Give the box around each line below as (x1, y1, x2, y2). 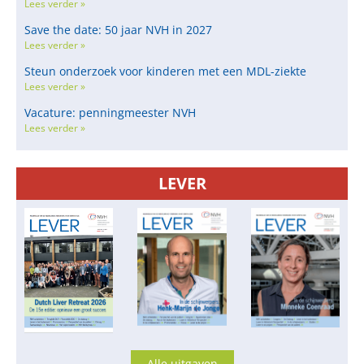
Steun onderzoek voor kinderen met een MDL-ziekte (24, 63, 306, 79)
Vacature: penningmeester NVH (24, 104, 196, 120)
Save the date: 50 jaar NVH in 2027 (24, 21, 212, 37)
